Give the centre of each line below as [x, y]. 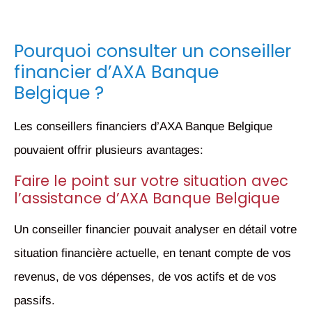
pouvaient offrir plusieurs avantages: [109, 150]
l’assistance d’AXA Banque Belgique [147, 198]
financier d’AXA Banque [116, 72]
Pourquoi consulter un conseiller [153, 51]
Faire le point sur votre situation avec [151, 181]
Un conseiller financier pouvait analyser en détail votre [155, 230]
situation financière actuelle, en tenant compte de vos [153, 253]
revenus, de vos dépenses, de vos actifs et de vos [145, 277]
